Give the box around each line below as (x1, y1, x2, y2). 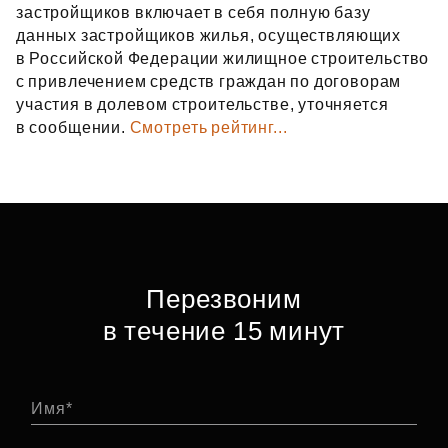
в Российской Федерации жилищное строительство (16, 50, 430, 67)
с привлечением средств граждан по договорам (16, 73, 402, 90)
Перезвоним (146, 284, 302, 314)
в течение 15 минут (102, 316, 346, 346)
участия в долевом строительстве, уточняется (16, 96, 389, 113)
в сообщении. (16, 119, 130, 136)
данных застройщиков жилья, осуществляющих (16, 27, 402, 44)
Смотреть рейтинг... (129, 119, 288, 136)
